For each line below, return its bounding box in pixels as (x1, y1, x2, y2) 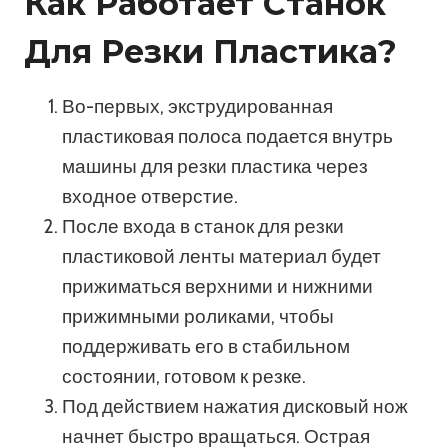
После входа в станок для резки (62, 214, 344, 238)
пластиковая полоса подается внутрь (62, 124, 393, 148)
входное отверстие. (62, 184, 238, 208)
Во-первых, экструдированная (62, 94, 333, 118)
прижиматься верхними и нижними (62, 274, 373, 298)
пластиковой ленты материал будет (62, 244, 381, 268)
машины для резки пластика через (62, 154, 368, 178)
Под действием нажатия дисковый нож (62, 394, 408, 418)
